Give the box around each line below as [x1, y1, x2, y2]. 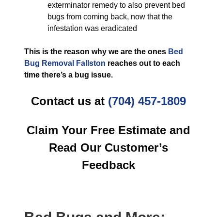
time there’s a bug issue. [24, 71, 113, 79]
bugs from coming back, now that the [47, 13, 172, 21]
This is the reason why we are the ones [24, 47, 168, 56]
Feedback [82, 158, 135, 171]
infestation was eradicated [47, 24, 137, 32]
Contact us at [31, 94, 108, 108]
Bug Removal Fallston [24, 59, 106, 67]
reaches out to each [106, 59, 180, 67]
